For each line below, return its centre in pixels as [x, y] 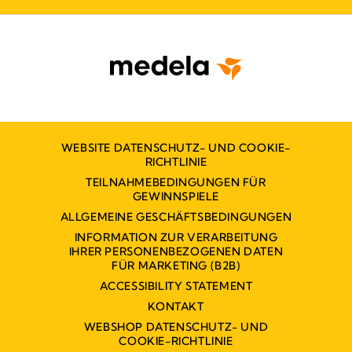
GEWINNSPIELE [176, 197]
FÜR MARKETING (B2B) [176, 266]
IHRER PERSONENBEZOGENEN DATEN [176, 252]
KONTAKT [176, 307]
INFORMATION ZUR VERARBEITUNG [176, 238]
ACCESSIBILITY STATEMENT [176, 286]
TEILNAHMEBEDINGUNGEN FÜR [176, 183]
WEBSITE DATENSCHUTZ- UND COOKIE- [176, 148]
